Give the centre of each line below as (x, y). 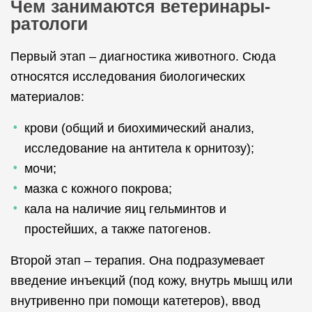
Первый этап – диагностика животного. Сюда (143, 56)
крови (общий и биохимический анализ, (139, 128)
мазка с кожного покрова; (98, 189)
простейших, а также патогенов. (118, 229)
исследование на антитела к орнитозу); (139, 148)
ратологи (49, 24)
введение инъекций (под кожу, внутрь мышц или (151, 281)
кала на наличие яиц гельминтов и (125, 209)
